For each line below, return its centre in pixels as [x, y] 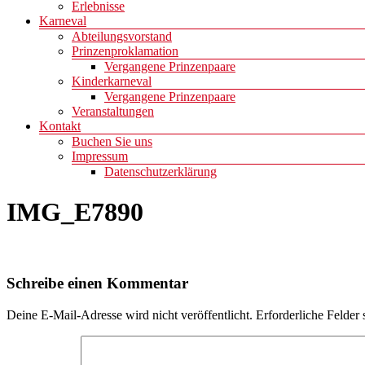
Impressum [100, 156]
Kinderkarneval [112, 81]
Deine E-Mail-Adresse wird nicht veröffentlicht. [130, 314]
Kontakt [60, 126]
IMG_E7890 [75, 211]
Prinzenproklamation [125, 51]
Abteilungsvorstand [122, 37]
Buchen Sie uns [112, 142]
